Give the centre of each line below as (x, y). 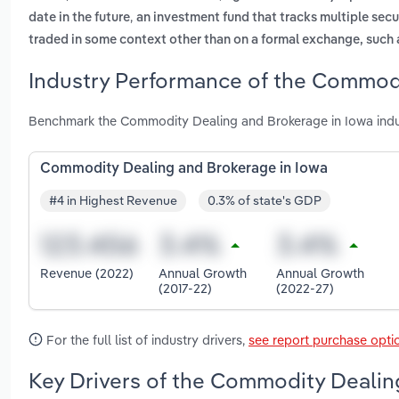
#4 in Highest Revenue (113, 201)
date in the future (79, 18)
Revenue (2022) (87, 273)
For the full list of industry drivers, (146, 339)
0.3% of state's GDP (265, 201)
